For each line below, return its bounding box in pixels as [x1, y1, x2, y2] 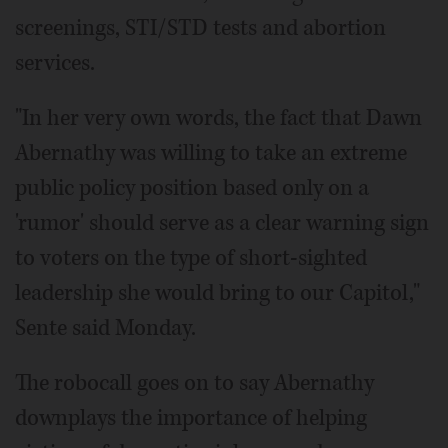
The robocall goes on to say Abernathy [15, 367, 374, 398]
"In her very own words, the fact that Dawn [15, 102, 422, 133]
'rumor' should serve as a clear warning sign [15, 207, 429, 238]
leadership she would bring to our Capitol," [15, 277, 420, 308]
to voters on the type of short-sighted [15, 242, 367, 273]
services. [15, 47, 95, 78]
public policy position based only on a [15, 172, 369, 203]
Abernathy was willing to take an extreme [15, 137, 407, 168]
